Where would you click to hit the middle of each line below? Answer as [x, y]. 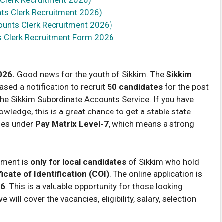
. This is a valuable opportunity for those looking [94, 186]
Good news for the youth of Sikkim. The [90, 75]
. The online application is [156, 174]
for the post [186, 87]
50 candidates [135, 87]
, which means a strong [151, 124]
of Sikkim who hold [163, 161]
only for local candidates [78, 161]
